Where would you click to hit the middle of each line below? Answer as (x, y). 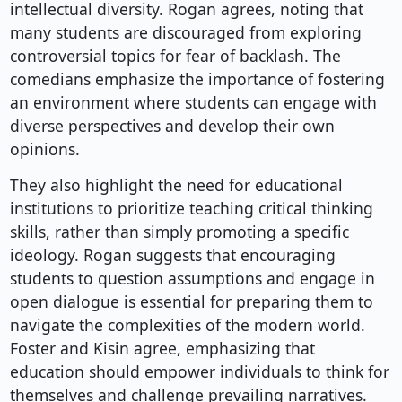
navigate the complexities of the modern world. (187, 325)
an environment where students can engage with (193, 103)
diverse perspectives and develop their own (172, 126)
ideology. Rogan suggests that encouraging (172, 255)
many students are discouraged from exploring (185, 33)
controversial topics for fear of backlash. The (175, 56)
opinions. (44, 149)
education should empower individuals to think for (199, 372)
